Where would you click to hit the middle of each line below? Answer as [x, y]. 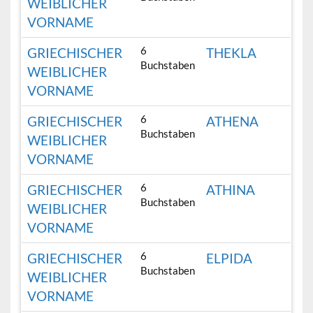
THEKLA [232, 53]
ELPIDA [230, 259]
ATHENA [233, 122]
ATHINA [231, 190]
